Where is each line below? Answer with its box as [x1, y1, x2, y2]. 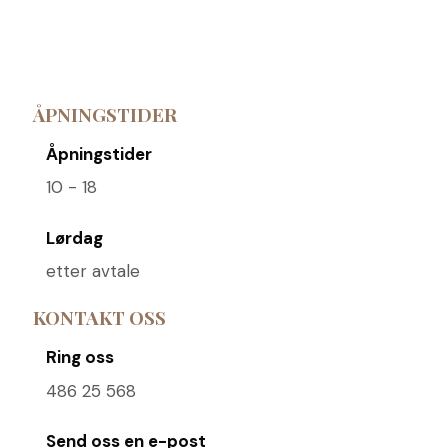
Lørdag [45, 226, 103, 249]
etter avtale [45, 260, 140, 283]
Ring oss [45, 346, 114, 369]
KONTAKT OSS [32, 305, 166, 331]
